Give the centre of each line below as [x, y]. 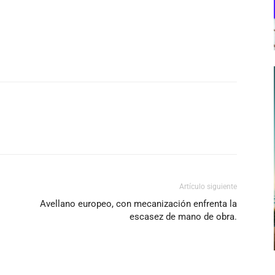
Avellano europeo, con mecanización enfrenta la [138, 204]
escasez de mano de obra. [183, 217]
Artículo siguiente [208, 187]
